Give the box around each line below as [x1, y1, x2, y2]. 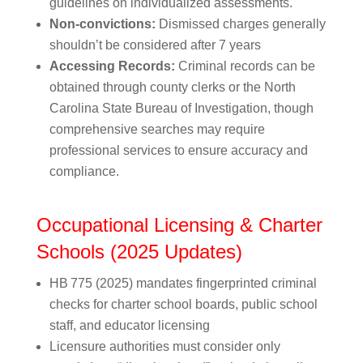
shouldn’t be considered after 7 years [49, 38, 261, 52]
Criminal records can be [174, 59, 315, 73]
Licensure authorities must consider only [49, 340, 280, 353]
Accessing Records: [49, 59, 175, 73]
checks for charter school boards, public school [49, 297, 318, 311]
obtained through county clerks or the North [49, 80, 296, 94]
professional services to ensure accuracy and [49, 143, 308, 157]
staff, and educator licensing [49, 318, 210, 332]
